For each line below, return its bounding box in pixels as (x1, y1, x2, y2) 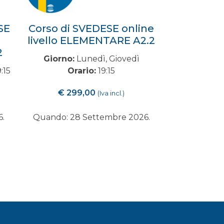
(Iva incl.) (97, 89, 124, 97)
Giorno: (43, 54, 74, 63)
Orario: (67, 66, 96, 75)
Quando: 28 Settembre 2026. (32, 112, 150, 122)
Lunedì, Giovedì (74, 54, 139, 63)
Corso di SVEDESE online (28, 22, 154, 34)
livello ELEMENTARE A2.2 (27, 34, 155, 46)
